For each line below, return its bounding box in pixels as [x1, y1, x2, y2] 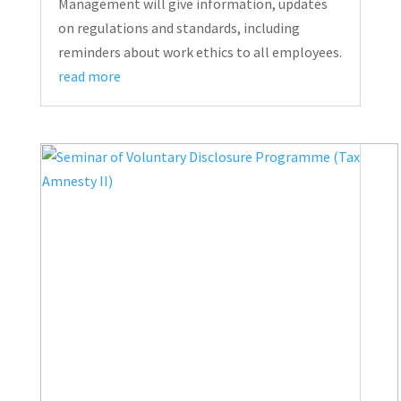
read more [57, 67, 121, 86]
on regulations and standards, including [57, 19, 300, 38]
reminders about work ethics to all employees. [57, 43, 342, 62]
